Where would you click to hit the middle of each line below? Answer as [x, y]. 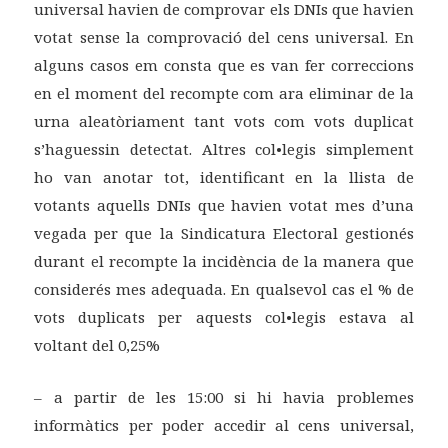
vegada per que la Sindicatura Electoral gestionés [224, 233]
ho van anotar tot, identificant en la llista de [224, 177]
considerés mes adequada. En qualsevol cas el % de [224, 289]
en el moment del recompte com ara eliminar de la [224, 93]
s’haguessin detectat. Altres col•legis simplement [224, 149]
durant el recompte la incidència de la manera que [224, 261]
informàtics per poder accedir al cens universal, [224, 425]
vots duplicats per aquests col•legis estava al [224, 317]
